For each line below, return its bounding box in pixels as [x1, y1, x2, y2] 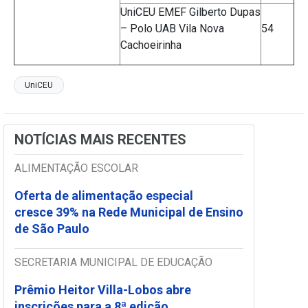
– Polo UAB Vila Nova [120, 22, 224, 36]
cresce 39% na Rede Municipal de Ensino [14, 205, 243, 220]
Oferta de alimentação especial [14, 188, 193, 203]
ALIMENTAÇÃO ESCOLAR [14, 162, 138, 175]
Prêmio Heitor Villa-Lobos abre [14, 283, 191, 298]
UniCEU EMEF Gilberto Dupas [120, 5, 261, 19]
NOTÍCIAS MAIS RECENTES [14, 131, 186, 148]
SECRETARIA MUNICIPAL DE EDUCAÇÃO [14, 256, 212, 269]
